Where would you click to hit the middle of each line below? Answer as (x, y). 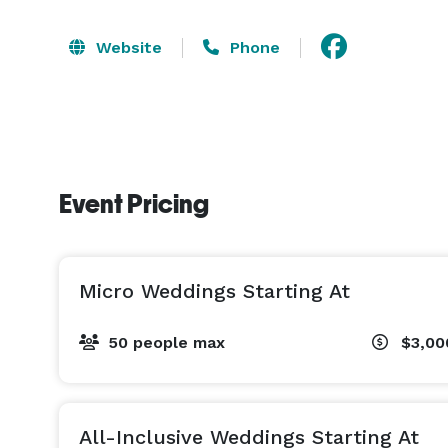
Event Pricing (134, 204)
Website (126, 47)
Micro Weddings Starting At (214, 291)
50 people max (166, 342)
